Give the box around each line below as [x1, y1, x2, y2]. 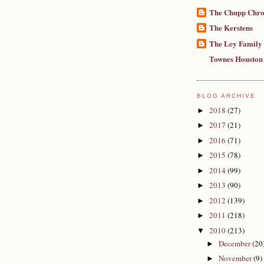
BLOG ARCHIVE [197, 93, 256, 100]
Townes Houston [209, 52, 263, 64]
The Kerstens [209, 22, 253, 34]
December [218, 237, 252, 249]
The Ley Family [209, 37, 262, 49]
